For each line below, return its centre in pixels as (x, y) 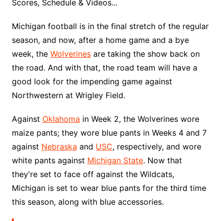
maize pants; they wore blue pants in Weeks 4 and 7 (109, 133)
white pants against (49, 160)
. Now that (162, 160)
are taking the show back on (145, 54)
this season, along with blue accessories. (88, 202)
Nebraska (59, 147)
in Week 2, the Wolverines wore (139, 119)
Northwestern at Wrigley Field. (68, 95)
